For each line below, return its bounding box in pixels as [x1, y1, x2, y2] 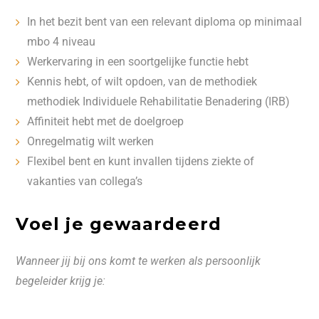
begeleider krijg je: [16, 274, 109, 288]
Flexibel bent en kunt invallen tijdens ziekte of [27, 155, 255, 168]
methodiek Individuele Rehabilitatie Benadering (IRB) [27, 95, 291, 108]
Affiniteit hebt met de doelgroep [27, 115, 184, 128]
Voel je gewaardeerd [16, 214, 222, 234]
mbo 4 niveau [27, 35, 96, 48]
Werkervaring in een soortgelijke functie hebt [27, 55, 249, 68]
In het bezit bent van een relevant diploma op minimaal [27, 15, 303, 28]
